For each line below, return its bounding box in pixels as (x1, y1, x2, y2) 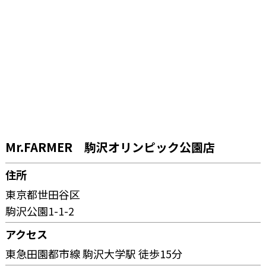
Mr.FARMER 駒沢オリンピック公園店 (5, 138, 216, 156)
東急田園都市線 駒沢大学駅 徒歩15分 (5, 245, 183, 261)
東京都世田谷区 (5, 186, 81, 202)
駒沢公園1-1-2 (5, 202, 75, 218)
